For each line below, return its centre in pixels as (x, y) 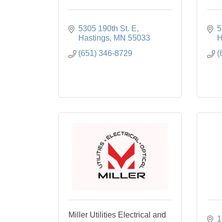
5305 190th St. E (108, 28)
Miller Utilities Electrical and (117, 215)
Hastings (94, 38)
